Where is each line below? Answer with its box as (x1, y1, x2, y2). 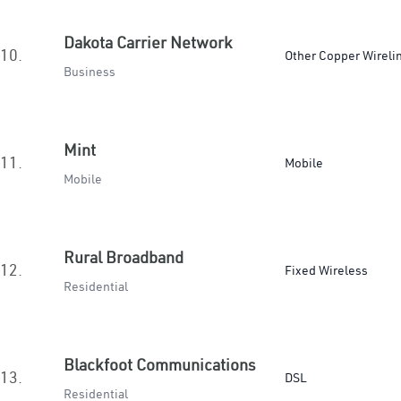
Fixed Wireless (285, 262, 368, 278)
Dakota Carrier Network (64, 32, 232, 53)
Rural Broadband (64, 247, 183, 268)
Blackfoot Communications (64, 354, 256, 375)
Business (64, 64, 115, 80)
